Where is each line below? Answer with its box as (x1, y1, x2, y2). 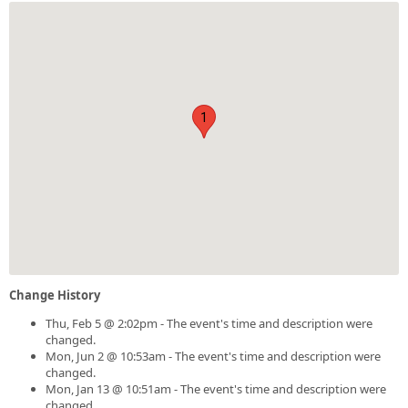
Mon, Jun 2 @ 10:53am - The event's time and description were (46, 347, 381, 364)
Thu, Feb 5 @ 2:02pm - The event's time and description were (46, 314, 372, 331)
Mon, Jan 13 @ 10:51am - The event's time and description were (46, 380, 386, 397)
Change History (9, 286, 100, 303)
